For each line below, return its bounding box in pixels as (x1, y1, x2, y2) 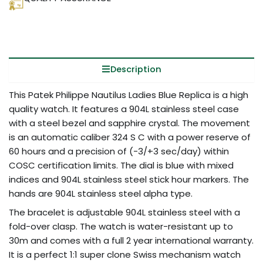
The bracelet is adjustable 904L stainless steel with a (9, 205, 240, 218)
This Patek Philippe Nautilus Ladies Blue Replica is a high (9, 89, 248, 102)
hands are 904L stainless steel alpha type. (9, 187, 193, 200)
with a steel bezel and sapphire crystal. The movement (9, 117, 250, 130)
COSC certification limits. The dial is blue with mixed (9, 159, 234, 172)
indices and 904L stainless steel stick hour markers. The (9, 173, 249, 186)
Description (110, 63, 161, 75)
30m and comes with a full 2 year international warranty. (9, 234, 254, 247)
